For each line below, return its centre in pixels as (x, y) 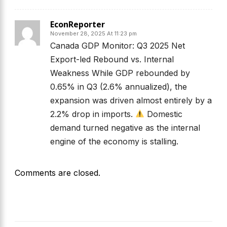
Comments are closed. (57, 173)
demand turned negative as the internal (125, 127)
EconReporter (77, 24)
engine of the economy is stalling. (114, 141)
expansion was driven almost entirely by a (131, 100)
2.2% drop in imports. (92, 114)
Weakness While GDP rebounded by (120, 73)
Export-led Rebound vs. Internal (112, 59)
